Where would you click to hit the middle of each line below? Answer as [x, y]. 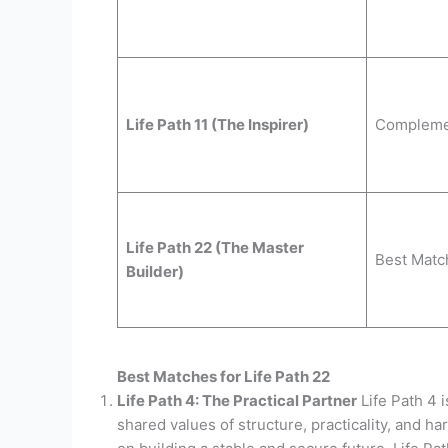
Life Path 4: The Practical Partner [237, 400]
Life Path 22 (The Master [214, 247]
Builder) [154, 271]
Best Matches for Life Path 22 [223, 376]
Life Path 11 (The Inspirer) [217, 124]
